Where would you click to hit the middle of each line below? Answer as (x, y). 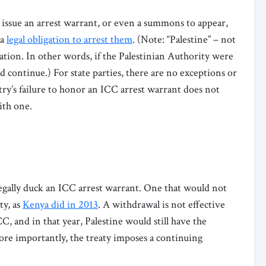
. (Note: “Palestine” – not (184, 39)
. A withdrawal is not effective (161, 204)
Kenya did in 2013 (60, 204)
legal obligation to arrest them (69, 39)
